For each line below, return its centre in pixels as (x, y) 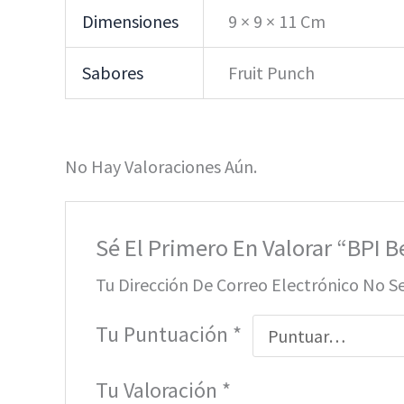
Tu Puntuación (165, 334)
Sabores (113, 72)
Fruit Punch (271, 72)
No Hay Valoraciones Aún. (161, 167)
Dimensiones (130, 21)
